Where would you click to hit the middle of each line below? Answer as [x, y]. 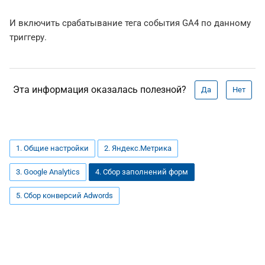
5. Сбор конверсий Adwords [64, 196]
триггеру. [28, 38]
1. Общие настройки [52, 148]
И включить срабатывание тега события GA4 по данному [130, 23]
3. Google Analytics [48, 172]
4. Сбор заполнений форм [142, 172]
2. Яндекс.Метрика [138, 148]
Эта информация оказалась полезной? [100, 90]
